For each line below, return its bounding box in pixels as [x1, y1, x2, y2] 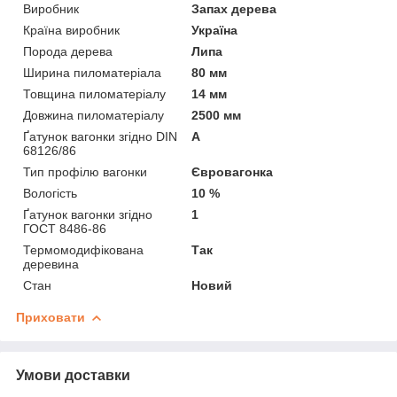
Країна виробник [23, 23, 120, 38]
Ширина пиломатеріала [23, 66, 161, 81]
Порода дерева [23, 44, 113, 59]
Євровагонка [191, 165, 274, 180]
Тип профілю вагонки [23, 165, 147, 180]
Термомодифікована [23, 243, 144, 258]
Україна [191, 23, 238, 38]
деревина [23, 257, 79, 272]
